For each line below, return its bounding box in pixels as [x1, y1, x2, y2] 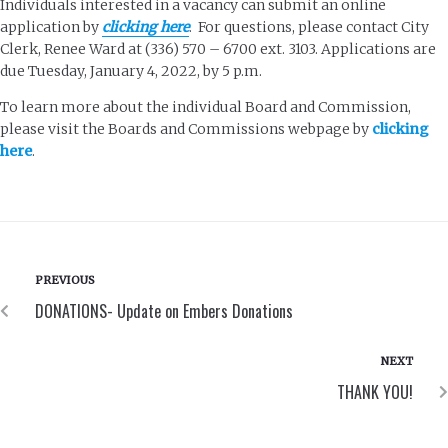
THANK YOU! [337, 380, 413, 405]
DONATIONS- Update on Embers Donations [35, 299, 293, 324]
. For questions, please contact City [189, 18, 429, 37]
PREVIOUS [35, 273, 95, 288]
